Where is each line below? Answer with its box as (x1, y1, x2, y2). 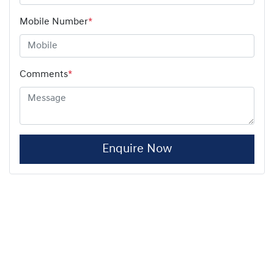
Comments (20, 69, 68, 80)
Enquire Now (102, 143, 172, 155)
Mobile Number (20, 17, 88, 27)
